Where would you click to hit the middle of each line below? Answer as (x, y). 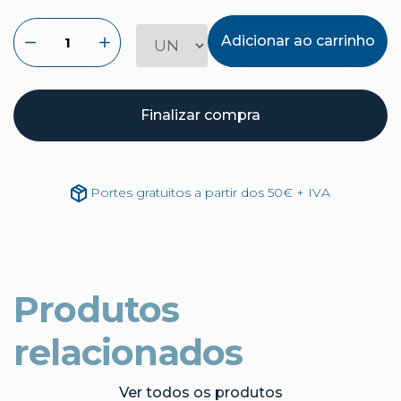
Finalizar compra (200, 115)
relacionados (128, 352)
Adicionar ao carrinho (298, 41)
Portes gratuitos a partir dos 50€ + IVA (210, 192)
